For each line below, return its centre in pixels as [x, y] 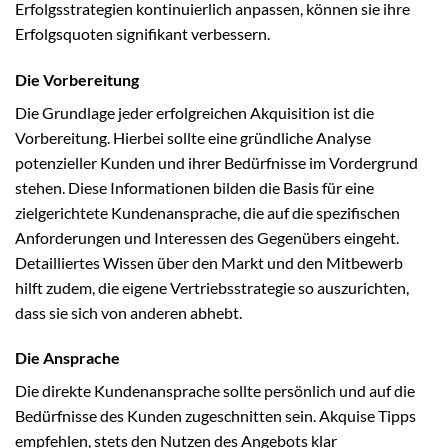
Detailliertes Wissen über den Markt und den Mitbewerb [209, 262]
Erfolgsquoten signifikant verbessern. [142, 33]
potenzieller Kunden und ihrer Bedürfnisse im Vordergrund [216, 162]
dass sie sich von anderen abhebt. [128, 312]
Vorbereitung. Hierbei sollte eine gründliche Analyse [193, 137]
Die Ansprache [67, 358]
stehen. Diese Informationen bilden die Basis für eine [194, 187]
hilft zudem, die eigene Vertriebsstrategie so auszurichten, [212, 287]
